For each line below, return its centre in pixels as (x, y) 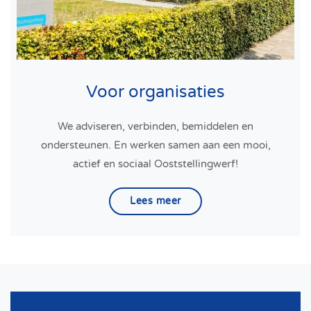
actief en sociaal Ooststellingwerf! (155, 164)
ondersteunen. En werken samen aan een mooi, (155, 145)
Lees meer (155, 201)
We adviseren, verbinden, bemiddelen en (155, 127)
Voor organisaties (155, 92)
